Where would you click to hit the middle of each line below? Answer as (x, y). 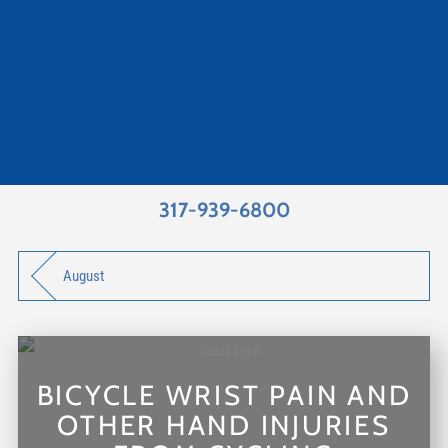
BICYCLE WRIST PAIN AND (224, 394)
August (84, 276)
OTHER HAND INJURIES (224, 424)
